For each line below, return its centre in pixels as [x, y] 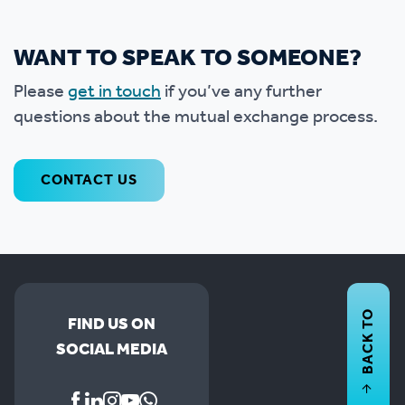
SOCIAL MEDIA [112, 350]
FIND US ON [112, 325]
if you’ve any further [241, 92]
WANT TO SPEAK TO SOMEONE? [188, 59]
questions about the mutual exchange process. [196, 118]
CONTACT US [89, 180]
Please [41, 92]
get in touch [114, 92]
